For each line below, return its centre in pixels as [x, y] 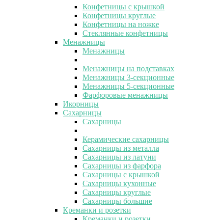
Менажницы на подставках [128, 68]
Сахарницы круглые [117, 192]
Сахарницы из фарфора [122, 165]
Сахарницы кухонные [119, 183]
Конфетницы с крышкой [124, 6]
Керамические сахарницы [126, 139]
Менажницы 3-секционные [128, 77]
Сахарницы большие [117, 201]
